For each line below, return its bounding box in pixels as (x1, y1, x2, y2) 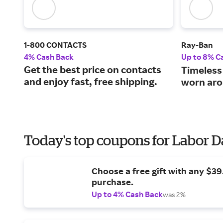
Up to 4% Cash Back (92, 189, 163, 200)
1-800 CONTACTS (24, 40, 87, 50)
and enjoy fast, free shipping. (24, 75, 157, 88)
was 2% (163, 190, 186, 199)
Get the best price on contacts (24, 63, 161, 76)
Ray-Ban (181, 40, 213, 50)
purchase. (92, 176, 133, 188)
